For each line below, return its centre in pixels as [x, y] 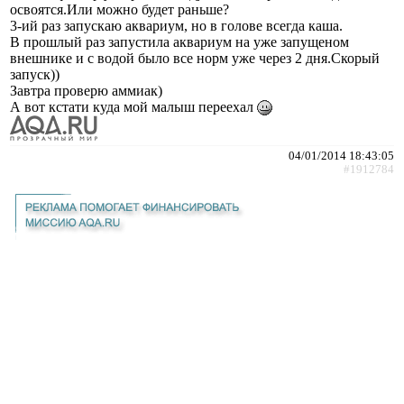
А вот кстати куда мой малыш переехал [133, 106]
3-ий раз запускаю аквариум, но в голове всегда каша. [176, 25]
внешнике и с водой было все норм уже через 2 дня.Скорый [195, 58]
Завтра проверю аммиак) [86, 90]
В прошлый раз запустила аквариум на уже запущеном [179, 41]
